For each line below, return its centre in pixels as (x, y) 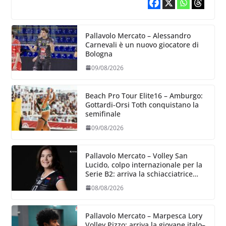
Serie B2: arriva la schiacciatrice (139, 174)
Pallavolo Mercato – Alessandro (138, 35)
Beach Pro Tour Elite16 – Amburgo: (144, 95)
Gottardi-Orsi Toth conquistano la (142, 104)
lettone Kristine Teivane (125, 183)
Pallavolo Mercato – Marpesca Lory (144, 215)
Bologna (99, 53)
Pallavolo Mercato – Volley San (136, 155)
